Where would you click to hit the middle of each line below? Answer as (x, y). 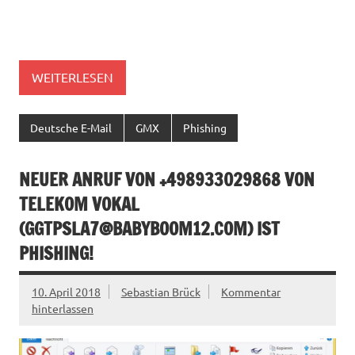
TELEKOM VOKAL (79, 204)
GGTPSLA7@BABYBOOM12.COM (136, 228)
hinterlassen (63, 308)
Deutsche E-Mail (71, 128)
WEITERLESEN (73, 77)
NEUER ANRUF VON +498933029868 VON (167, 179)
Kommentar (251, 291)
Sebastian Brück (160, 291)
